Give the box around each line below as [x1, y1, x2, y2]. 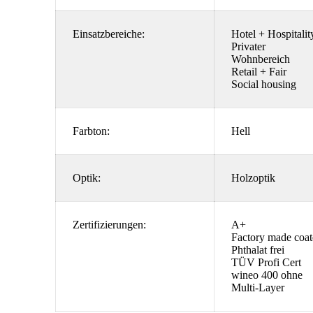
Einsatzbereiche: [73, 28, 145, 40]
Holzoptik [231, 172, 278, 184]
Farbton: [73, 125, 110, 137]
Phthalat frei [231, 244, 287, 256]
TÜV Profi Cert [231, 256, 301, 268]
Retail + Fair [231, 66, 289, 78]
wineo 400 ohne [231, 269, 303, 281]
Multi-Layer [231, 282, 284, 293]
